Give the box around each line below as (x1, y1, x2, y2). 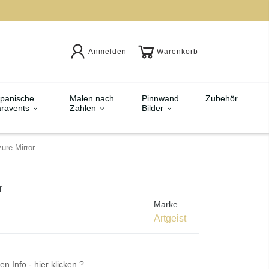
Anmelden (88, 47, 127, 56)
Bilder (141, 103, 166, 113)
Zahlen (69, 103, 98, 113)
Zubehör (205, 93, 238, 103)
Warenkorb (157, 47, 198, 56)
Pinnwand (141, 93, 179, 103)
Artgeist (154, 213, 186, 223)
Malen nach (69, 93, 114, 103)
